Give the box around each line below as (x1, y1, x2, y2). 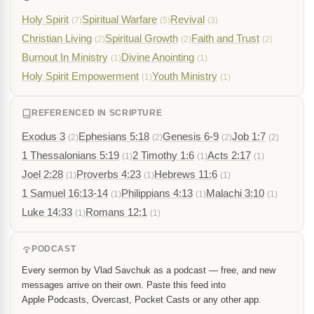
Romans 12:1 (86, 206, 147, 218)
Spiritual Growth (105, 32, 178, 44)
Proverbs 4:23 (76, 168, 141, 180)
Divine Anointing (121, 51, 194, 63)
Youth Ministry (152, 70, 217, 82)
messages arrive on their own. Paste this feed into (22, 280, 226, 290)
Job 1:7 (232, 130, 266, 142)
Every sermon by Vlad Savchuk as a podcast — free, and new (22, 265, 275, 275)
